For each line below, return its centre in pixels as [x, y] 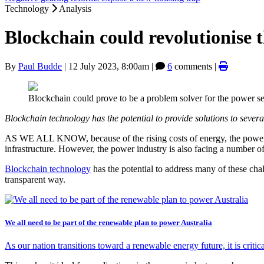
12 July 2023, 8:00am [109, 66]
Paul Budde [40, 66]
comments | [195, 66]
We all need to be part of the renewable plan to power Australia [108, 223]
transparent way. [35, 179]
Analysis [75, 9]
